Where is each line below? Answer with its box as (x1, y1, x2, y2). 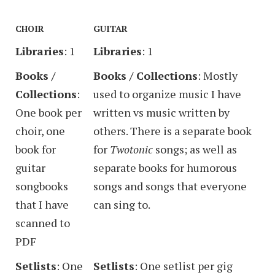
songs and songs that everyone (93, 178, 247, 193)
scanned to (15, 215, 70, 230)
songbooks (15, 178, 68, 193)
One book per (15, 104, 82, 120)
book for (15, 141, 56, 157)
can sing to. (93, 196, 150, 212)
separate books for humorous (93, 160, 237, 175)
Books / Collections (93, 68, 198, 83)
